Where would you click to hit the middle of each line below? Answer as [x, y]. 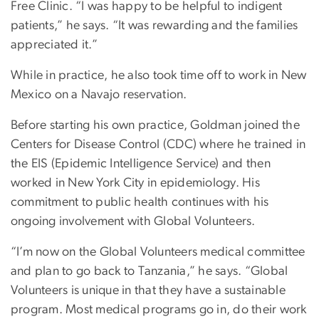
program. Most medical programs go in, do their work [159, 309]
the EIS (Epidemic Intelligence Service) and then [141, 163]
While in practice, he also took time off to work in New [159, 75]
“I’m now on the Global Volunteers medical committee [158, 252]
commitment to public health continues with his [140, 202]
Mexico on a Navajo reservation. [99, 94]
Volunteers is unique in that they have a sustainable [148, 290]
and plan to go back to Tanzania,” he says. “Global [150, 271]
